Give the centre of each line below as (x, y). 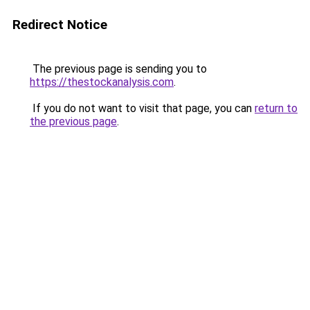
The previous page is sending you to (118, 69)
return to (276, 108)
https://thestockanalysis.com (102, 82)
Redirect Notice (60, 25)
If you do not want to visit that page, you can (142, 108)
